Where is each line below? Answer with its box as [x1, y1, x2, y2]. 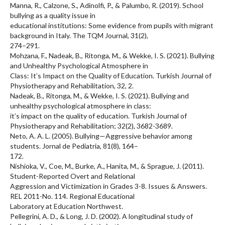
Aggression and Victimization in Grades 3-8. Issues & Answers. [10, 181, 207, 190]
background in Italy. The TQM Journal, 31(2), [10, 31, 148, 40]
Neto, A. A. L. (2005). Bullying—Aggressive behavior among [10, 131, 192, 140]
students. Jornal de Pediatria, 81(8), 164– [10, 141, 138, 150]
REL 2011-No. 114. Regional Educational [10, 191, 135, 200]
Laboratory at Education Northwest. [10, 201, 123, 210]
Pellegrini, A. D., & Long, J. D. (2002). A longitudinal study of [10, 211, 193, 220]
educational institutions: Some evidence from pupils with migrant [10, 21, 213, 30]
